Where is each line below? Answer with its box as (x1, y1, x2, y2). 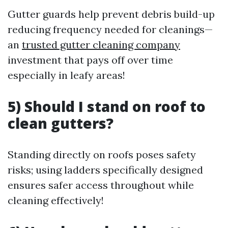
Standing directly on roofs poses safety (8, 148, 196, 161)
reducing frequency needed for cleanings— (8, 23, 213, 36)
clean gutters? (8, 113, 113, 133)
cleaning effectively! (8, 194, 104, 207)
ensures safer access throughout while (8, 179, 194, 191)
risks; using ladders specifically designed (8, 163, 203, 176)
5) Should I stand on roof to (8, 97, 206, 116)
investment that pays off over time (8, 53, 173, 66)
